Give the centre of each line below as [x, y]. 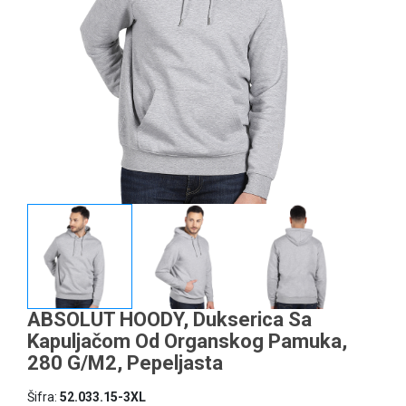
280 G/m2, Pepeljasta [125, 363]
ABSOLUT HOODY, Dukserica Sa [169, 320]
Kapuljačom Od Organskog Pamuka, [187, 342]
